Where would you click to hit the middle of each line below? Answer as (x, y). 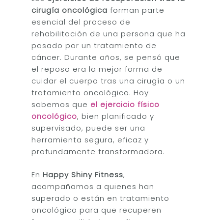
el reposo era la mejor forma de (97, 69)
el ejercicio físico (125, 104)
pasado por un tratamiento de (94, 45)
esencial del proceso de (81, 22)
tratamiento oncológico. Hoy (90, 93)
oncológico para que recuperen (97, 210)
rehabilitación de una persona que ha (109, 34)
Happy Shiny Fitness (83, 174)
